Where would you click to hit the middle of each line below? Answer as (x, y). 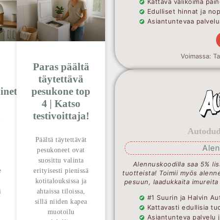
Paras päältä (61, 67)
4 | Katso (61, 103)
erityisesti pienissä (61, 170)
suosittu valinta (61, 160)
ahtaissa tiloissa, (61, 191)
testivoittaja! (61, 116)
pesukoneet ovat (61, 150)
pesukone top (61, 91)
